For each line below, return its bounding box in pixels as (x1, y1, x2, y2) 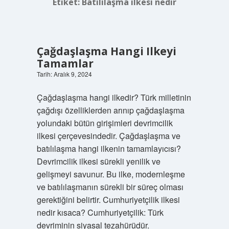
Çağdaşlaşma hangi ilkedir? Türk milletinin (36, 91, 191, 103)
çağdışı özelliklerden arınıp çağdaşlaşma (36, 104, 185, 116)
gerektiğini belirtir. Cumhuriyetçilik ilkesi (36, 194, 180, 205)
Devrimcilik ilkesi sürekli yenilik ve (36, 155, 161, 167)
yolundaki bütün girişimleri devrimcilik (36, 117, 173, 129)
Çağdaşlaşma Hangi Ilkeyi (36, 44, 176, 58)
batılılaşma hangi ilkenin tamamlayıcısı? (36, 143, 181, 154)
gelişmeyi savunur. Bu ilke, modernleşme (36, 168, 185, 180)
